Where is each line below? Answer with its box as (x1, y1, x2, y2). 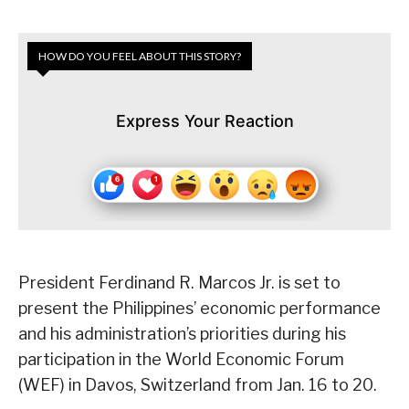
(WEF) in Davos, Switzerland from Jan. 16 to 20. (18, 375, 377, 395)
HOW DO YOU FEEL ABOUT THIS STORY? (38, 49, 241, 64)
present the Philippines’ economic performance (18, 299, 381, 319)
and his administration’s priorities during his (18, 324, 346, 344)
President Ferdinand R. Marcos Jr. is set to (18, 273, 341, 293)
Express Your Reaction (115, 111, 294, 131)
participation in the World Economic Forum (18, 350, 344, 370)
